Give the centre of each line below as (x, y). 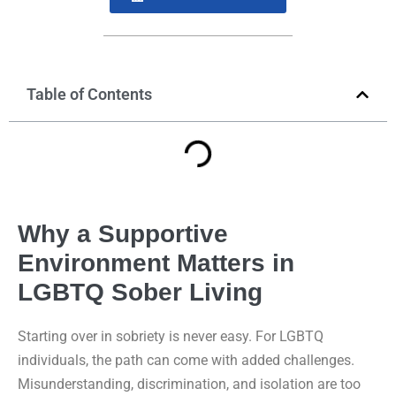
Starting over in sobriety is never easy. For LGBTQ (171, 336)
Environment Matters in (156, 263)
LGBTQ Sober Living (140, 292)
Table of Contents (89, 94)
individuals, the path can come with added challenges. (186, 360)
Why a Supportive (123, 234)
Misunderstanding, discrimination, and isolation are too (189, 384)
